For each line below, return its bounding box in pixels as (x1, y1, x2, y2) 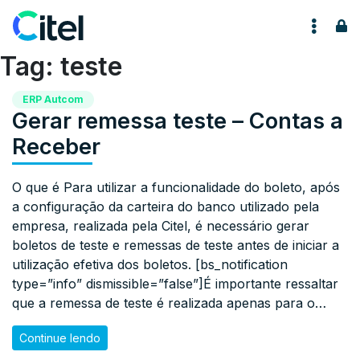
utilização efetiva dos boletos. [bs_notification (12, 256, 288, 272)
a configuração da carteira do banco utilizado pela (12, 198, 319, 215)
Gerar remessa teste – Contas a (12, 107, 343, 134)
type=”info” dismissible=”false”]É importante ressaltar (12, 275, 338, 292)
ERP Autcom (22, 93, 84, 105)
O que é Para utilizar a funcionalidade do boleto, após (12, 178, 340, 195)
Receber (12, 133, 100, 160)
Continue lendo (19, 330, 100, 345)
